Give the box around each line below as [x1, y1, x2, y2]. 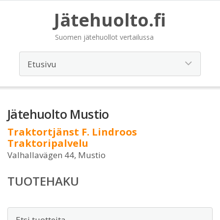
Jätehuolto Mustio [7, 106, 109, 122]
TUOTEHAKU [7, 173, 79, 189]
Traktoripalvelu [7, 137, 88, 150]
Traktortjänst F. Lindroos [7, 125, 137, 138]
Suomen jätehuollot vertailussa [55, 32, 154, 42]
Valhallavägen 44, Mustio [7, 149, 106, 161]
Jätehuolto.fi [54, 8, 166, 32]
